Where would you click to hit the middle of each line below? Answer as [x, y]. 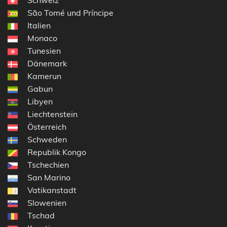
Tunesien [44, 50]
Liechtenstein [52, 114]
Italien [39, 25]
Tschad [41, 215]
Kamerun [44, 76]
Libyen [40, 101]
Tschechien [48, 164]
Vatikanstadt [52, 190]
